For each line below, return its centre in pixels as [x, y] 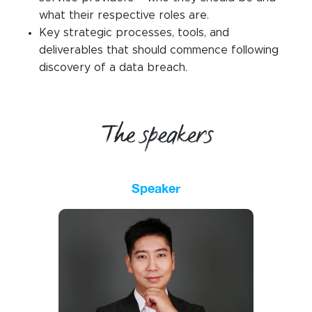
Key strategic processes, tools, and [134, 33]
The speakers [156, 136]
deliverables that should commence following [159, 50]
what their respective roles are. [124, 16]
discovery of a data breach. [113, 68]
